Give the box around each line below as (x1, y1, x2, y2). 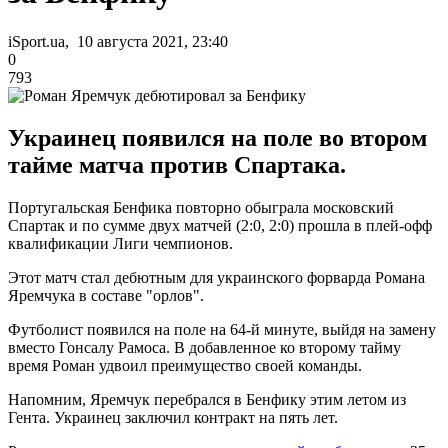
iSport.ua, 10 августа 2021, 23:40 (8, 32, 228, 50)
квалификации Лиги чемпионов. (8, 234, 233, 252)
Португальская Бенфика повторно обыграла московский (8, 198, 394, 216)
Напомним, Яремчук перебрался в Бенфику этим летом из (8, 390, 406, 408)
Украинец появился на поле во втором (8, 124, 427, 151)
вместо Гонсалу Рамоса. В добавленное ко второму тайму (8, 338, 401, 356)
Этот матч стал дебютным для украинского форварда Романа (8, 268, 425, 286)
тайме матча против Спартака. (8, 151, 346, 178)
